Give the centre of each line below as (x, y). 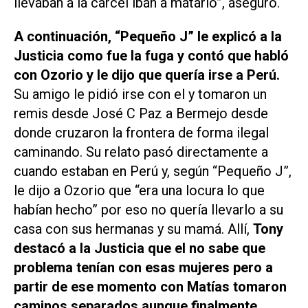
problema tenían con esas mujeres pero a (143, 268)
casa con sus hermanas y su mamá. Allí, (133, 229)
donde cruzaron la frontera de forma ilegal (141, 133)
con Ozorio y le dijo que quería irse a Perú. (147, 75)
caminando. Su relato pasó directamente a (141, 152)
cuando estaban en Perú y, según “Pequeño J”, (153, 172)
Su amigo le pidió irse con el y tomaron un (140, 95)
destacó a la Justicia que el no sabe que (140, 249)
